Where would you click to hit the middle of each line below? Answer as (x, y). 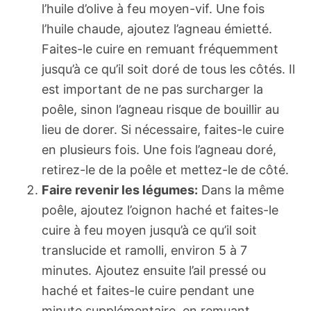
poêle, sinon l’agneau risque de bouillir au (160, 109)
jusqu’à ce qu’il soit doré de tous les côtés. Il (168, 69)
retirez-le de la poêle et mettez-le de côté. (165, 169)
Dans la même (241, 190)
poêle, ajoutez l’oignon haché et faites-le (160, 210)
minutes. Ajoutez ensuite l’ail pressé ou (154, 270)
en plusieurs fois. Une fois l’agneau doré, (159, 149)
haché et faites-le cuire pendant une (148, 290)
